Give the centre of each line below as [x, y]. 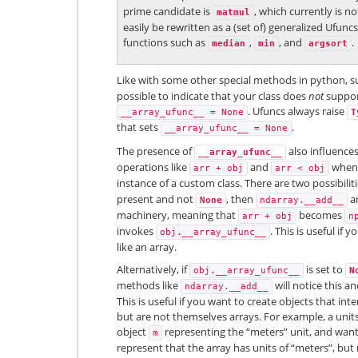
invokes [136, 231]
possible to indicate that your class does [213, 96]
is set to [324, 270]
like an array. [147, 247]
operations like [153, 167]
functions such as [165, 42]
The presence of [155, 151]
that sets [139, 127]
